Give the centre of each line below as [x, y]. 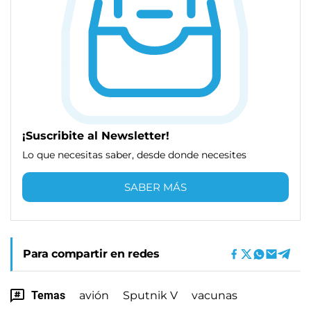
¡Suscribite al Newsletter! [96, 135]
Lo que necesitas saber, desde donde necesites [134, 154]
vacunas [215, 295]
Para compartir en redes [91, 253]
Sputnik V [150, 295]
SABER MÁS [155, 187]
